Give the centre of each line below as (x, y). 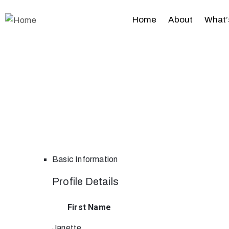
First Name (89, 207)
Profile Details (85, 181)
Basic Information (85, 159)
